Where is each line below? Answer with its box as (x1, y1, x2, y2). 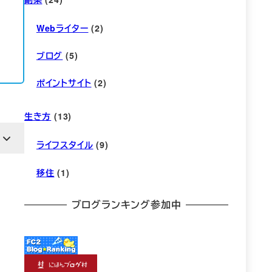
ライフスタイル (36, 138, 93, 151)
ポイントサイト (36, 76, 92, 89)
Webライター (36, 21, 89, 34)
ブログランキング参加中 (71, 197, 182, 212)
